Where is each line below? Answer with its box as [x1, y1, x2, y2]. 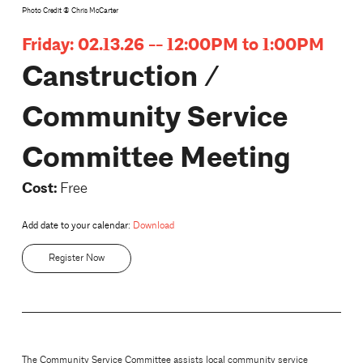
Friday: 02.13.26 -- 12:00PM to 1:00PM [21, 34, 324, 56]
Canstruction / [21, 58, 220, 96]
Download [132, 220, 174, 232]
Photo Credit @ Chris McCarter [21, 6, 118, 15]
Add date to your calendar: [21, 220, 133, 232]
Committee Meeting [21, 139, 291, 177]
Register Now [48, 252, 105, 264]
